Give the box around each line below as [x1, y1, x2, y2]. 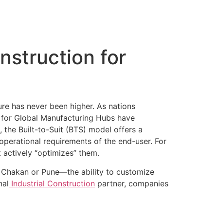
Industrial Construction [9, 178, 95, 188]
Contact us [133, 15, 177, 27]
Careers [55, 15, 87, 27]
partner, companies [95, 178, 168, 188]
